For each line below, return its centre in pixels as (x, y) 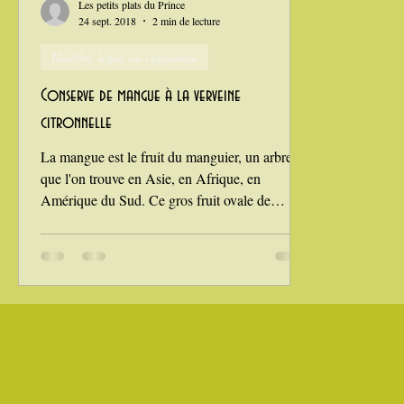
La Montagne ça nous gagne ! (118, 72)
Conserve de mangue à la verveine (141, 95)
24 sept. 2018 (107, 20)
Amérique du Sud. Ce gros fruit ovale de (156, 199)
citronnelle (76, 122)
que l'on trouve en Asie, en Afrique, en (151, 178)
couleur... (67, 221)
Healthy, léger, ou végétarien (124, 57)
